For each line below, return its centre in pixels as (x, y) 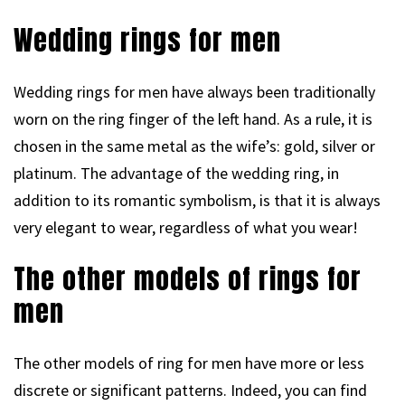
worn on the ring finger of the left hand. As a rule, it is (193, 118)
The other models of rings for (188, 278)
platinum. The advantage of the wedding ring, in (176, 173)
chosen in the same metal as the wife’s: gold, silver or (194, 146)
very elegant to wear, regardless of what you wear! (186, 227)
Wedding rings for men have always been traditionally (194, 91)
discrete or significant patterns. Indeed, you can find (190, 390)
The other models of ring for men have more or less (189, 363)
